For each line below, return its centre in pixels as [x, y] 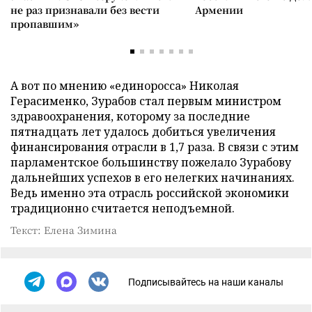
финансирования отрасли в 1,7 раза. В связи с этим [155, 147]
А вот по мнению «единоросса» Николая [125, 86]
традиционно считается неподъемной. [123, 208]
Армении [219, 10]
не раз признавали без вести [85, 10]
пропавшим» [45, 24]
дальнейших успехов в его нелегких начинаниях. [153, 178]
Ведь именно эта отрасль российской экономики [150, 193]
